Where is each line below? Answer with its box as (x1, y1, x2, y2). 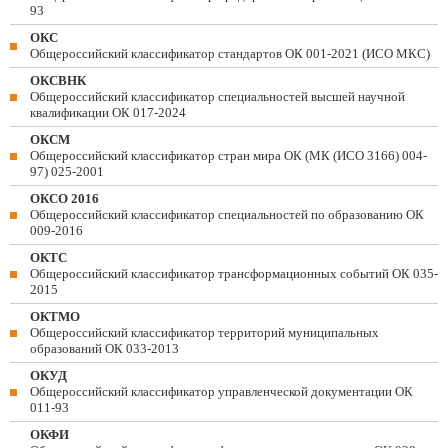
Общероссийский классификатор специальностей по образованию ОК (30, 207, 424, 222)
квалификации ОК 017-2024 (30, 105, 186, 120)
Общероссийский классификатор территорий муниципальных (30, 325, 379, 340)
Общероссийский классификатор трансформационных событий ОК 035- (30, 266, 438, 281)
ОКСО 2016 (30, 191, 99, 206)
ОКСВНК (30, 73, 86, 88)
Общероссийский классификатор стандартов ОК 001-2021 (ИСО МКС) (30, 46, 430, 61)
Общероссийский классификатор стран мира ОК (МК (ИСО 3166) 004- (30, 148, 427, 163)
